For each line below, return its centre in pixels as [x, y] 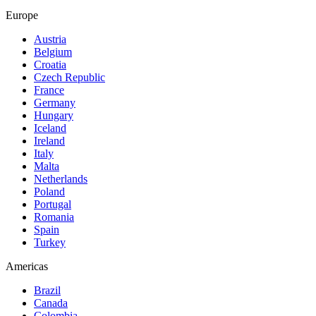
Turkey [50, 243]
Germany [55, 103]
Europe [22, 16]
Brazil [47, 291]
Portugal [53, 205]
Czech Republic [69, 78]
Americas [27, 267]
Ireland [49, 141]
